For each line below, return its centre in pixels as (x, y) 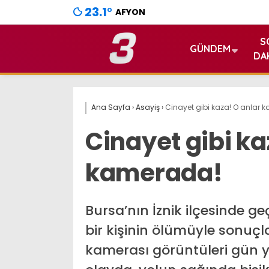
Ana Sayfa (111, 107)
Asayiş (148, 107)
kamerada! (154, 173)
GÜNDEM (210, 49)
